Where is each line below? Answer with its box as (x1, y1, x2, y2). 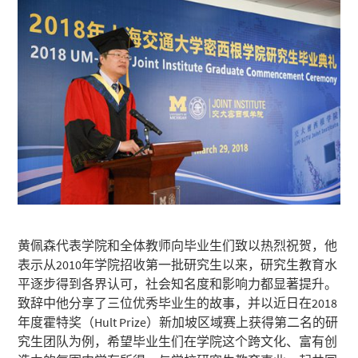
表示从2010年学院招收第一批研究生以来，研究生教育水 (18, 256, 338, 272)
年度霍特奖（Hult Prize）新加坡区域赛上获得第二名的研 (18, 313, 339, 330)
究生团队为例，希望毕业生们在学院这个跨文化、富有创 (18, 332, 338, 349)
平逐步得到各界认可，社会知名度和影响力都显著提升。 (18, 275, 338, 292)
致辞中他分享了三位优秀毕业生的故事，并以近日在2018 (18, 294, 338, 311)
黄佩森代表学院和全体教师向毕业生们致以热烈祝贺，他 (18, 237, 338, 253)
